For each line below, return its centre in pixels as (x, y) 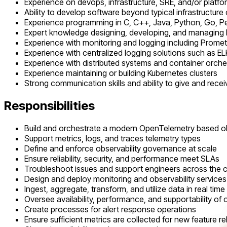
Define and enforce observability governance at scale (121, 149)
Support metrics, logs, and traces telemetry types (112, 139)
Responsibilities (49, 106)
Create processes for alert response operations (110, 210)
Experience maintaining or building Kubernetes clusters (121, 73)
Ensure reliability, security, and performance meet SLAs (122, 159)
